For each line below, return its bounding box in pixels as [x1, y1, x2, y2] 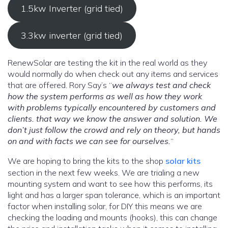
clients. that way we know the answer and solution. [8, 113, 202, 124]
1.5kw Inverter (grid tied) [20, 3, 123, 15]
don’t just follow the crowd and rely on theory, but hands [8, 125, 220, 135]
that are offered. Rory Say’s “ [69, 80, 112, 91]
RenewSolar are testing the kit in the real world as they [8, 58, 207, 68]
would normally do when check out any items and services [8, 69, 218, 79]
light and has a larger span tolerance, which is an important [8, 190, 220, 201]
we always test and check [112, 80, 211, 91]
